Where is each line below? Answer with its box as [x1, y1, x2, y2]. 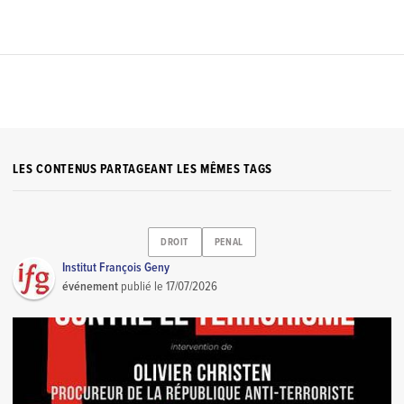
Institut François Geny [62, 259, 170, 276]
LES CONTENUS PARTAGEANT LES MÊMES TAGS [13, 161, 272, 179]
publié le [118, 278, 167, 295]
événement [62, 278, 119, 295]
